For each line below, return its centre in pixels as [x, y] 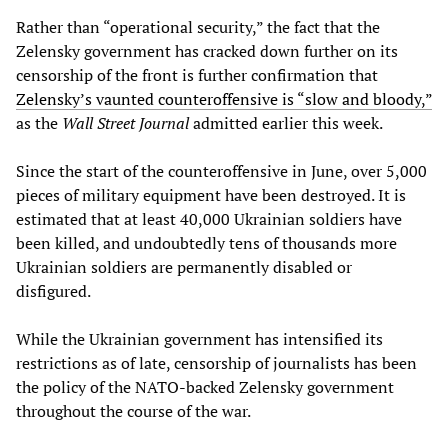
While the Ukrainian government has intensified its [199, 338]
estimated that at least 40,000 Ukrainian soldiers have [209, 218]
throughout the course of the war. [133, 410]
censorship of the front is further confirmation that [197, 74]
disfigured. [55, 290]
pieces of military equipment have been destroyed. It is [211, 194]
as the [39, 122]
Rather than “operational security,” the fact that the [198, 26]
